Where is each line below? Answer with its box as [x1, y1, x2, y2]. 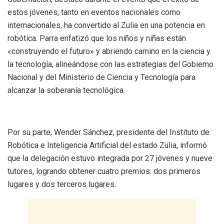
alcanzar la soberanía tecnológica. [7, 85, 125, 95]
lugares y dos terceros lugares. [7, 179, 116, 189]
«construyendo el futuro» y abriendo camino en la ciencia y [7, 46, 210, 56]
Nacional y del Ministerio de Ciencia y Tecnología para [7, 72, 195, 82]
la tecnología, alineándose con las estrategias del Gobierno [7, 59, 213, 69]
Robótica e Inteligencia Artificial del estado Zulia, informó [7, 140, 207, 150]
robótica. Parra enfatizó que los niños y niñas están [7, 33, 186, 43]
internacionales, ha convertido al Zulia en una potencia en [7, 20, 205, 30]
